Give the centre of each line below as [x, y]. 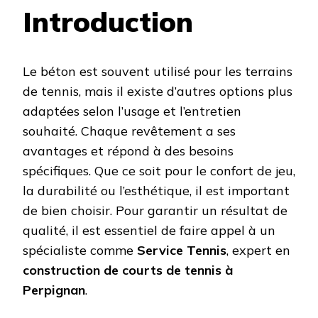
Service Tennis [182, 251]
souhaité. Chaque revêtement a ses [129, 131]
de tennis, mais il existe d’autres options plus [158, 92]
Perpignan [54, 290]
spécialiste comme [80, 251]
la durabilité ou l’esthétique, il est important [156, 191]
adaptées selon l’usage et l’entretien [132, 111]
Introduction [108, 22]
